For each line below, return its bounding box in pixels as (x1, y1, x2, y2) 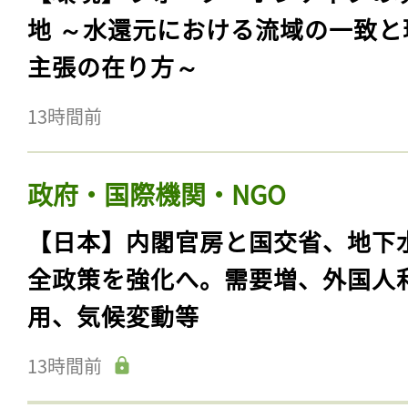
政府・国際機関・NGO (27, 175, 286, 212)
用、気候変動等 (27, 298, 199, 332)
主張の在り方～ (27, 48, 199, 83)
